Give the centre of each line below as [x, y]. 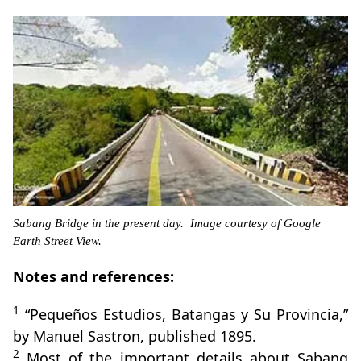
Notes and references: [93, 277]
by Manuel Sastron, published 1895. [135, 336]
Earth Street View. [57, 241]
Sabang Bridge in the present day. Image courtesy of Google [167, 224]
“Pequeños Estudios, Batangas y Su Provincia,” [184, 315]
